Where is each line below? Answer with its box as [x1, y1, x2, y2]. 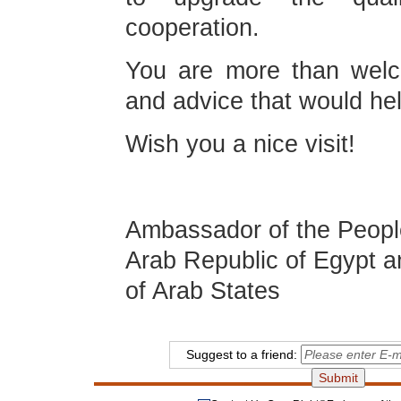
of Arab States [125, 277, 280, 304]
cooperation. [125, 14, 260, 41]
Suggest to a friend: [185, 347, 301, 362]
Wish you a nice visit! [125, 131, 355, 158]
